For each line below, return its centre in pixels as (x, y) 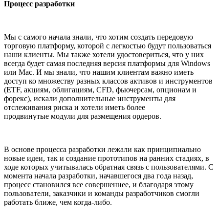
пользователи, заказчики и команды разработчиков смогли (102, 194)
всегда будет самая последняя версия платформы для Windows (107, 64)
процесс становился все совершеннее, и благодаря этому (99, 185)
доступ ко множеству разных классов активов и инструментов (108, 81)
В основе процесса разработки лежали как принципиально (102, 150)
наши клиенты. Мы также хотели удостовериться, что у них (104, 55)
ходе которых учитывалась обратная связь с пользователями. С (109, 167)
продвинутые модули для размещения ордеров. (83, 116)
